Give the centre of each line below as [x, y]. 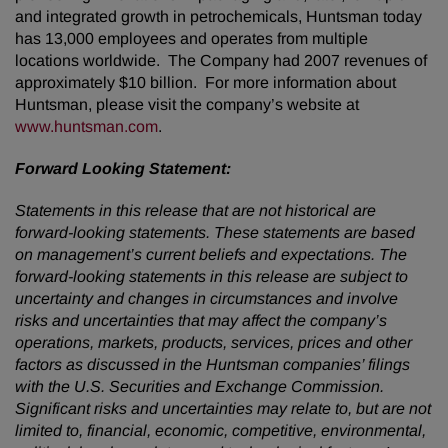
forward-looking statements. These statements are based [215, 232]
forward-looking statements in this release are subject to [211, 276]
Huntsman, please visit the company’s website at [187, 104]
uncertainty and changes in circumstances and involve [206, 298]
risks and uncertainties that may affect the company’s [201, 320]
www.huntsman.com [86, 126]
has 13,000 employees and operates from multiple [191, 38]
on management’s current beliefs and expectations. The [211, 254]
